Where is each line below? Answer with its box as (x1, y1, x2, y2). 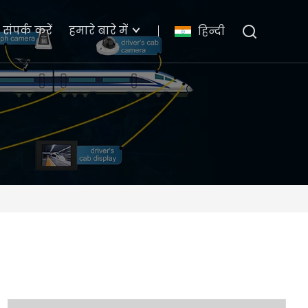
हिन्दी (197, 23, 225, 39)
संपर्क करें (2, 23, 52, 38)
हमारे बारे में (68, 23, 128, 38)
